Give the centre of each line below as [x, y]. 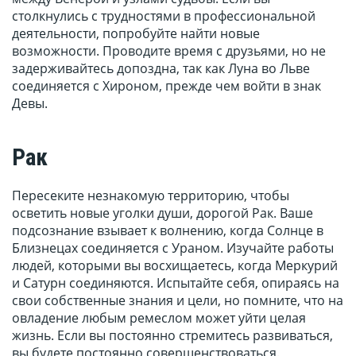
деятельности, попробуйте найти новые [136, 34]
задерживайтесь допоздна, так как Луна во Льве [161, 69]
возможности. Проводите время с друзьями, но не [169, 51]
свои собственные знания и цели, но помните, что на [178, 301]
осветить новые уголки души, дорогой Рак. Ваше [163, 213]
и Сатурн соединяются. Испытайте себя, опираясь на [176, 283]
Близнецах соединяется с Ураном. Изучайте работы [173, 248]
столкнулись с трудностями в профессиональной [164, 16]
